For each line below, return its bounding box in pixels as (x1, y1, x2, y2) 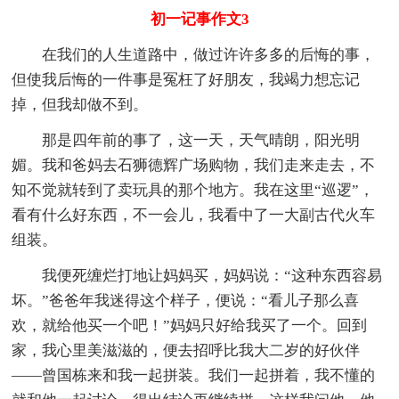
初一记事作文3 (150, 10, 249, 28)
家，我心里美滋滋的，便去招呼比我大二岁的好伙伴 (12, 341, 361, 359)
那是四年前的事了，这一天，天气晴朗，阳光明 (12, 131, 361, 149)
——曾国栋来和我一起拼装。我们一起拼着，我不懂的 (12, 366, 376, 384)
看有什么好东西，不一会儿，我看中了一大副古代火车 (12, 206, 376, 224)
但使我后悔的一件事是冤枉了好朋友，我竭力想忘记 (12, 70, 361, 88)
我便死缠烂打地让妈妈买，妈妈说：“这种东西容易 (12, 266, 383, 284)
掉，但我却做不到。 (12, 95, 149, 113)
